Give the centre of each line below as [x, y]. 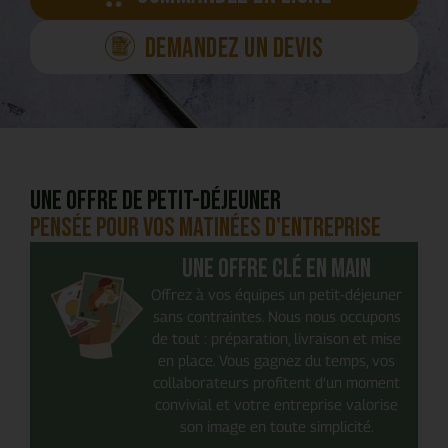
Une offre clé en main [277, 270]
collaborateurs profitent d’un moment [277, 382]
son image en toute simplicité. [276, 426]
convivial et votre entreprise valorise [277, 404]
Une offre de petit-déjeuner [155, 201]
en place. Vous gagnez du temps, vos [277, 360]
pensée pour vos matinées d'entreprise [205, 228]
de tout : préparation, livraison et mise [277, 338]
